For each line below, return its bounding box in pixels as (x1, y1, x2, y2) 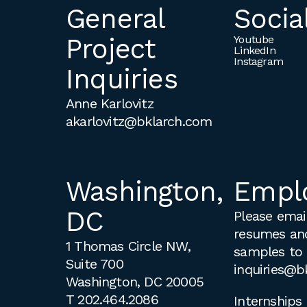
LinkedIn (234, 43, 275, 57)
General (66, 2, 165, 35)
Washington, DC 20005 (66, 273, 204, 290)
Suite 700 (66, 255, 123, 272)
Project (66, 32, 156, 65)
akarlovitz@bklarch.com (66, 112, 212, 130)
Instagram (234, 54, 284, 68)
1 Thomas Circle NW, (66, 237, 191, 254)
